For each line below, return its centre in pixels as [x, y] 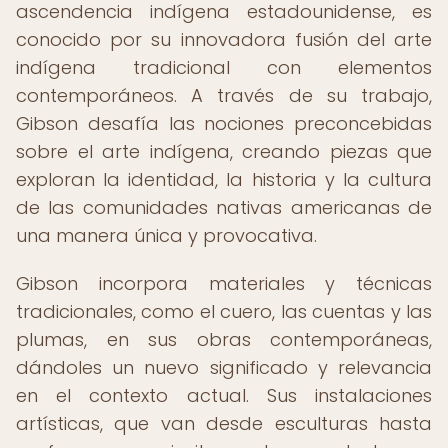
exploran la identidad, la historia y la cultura [224, 179]
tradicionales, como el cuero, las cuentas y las [224, 311]
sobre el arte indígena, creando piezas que [224, 151]
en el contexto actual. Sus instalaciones [224, 395]
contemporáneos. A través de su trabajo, [224, 95]
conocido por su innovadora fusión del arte [224, 39]
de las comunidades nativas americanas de [224, 207]
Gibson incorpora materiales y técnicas [224, 283]
